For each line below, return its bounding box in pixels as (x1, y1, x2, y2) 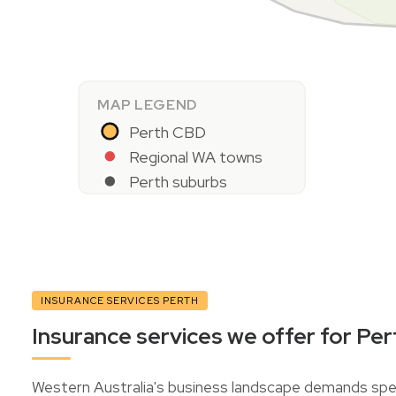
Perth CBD (128, 121, 206, 142)
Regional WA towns (128, 146, 263, 167)
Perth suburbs (128, 171, 227, 192)
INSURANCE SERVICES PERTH (41, 294, 200, 307)
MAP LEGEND (97, 95, 197, 114)
